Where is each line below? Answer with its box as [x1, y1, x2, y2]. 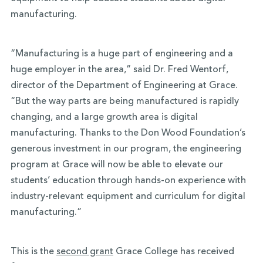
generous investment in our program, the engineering [10, 144, 241, 154]
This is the [10, 247, 56, 257]
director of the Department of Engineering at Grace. [10, 81, 238, 90]
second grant [56, 247, 113, 257]
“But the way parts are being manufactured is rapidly [10, 97, 239, 106]
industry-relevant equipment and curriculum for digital [10, 192, 245, 201]
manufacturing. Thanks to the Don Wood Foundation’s [10, 129, 245, 138]
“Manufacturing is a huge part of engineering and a [10, 49, 233, 59]
